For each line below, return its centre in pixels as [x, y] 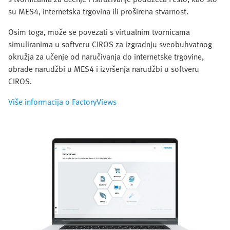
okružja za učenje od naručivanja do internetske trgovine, [106, 56]
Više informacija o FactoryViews [62, 101]
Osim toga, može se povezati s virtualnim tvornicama [99, 32]
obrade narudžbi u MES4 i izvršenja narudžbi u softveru [104, 69]
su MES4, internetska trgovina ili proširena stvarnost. [98, 11]
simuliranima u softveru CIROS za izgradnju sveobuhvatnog [110, 44]
